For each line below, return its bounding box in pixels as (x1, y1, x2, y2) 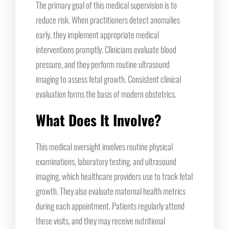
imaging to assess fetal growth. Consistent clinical (36, 72, 181, 85)
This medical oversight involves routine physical (36, 140, 173, 153)
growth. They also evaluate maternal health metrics (36, 184, 186, 197)
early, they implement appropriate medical (36, 28, 159, 41)
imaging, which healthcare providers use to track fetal (36, 169, 193, 182)
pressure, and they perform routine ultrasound (36, 57, 170, 71)
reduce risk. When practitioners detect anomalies (36, 13, 180, 26)
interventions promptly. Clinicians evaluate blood (36, 42, 176, 56)
